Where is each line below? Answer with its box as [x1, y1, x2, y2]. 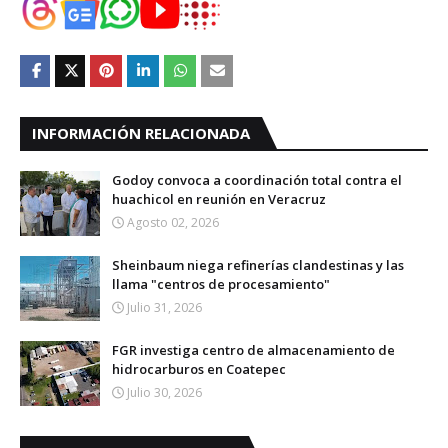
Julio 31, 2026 [127, 299, 202, 316]
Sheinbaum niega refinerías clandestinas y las [112, 256, 404, 274]
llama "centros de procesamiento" [112, 275, 330, 293]
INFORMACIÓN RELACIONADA [32, 123, 250, 143]
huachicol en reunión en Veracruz [112, 190, 326, 208]
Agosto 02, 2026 [127, 214, 219, 231]
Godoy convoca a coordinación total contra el [112, 171, 402, 189]
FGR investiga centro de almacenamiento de [112, 341, 395, 359]
